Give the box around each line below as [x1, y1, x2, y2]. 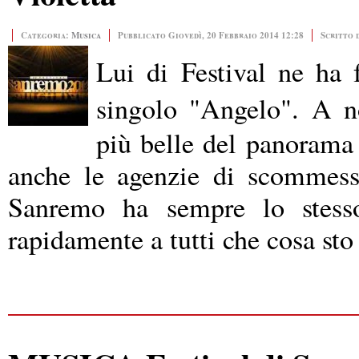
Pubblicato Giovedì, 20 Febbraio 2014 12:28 [118, 28, 304, 42]
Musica [71, 28, 101, 42]
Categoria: [21, 28, 71, 42]
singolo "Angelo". [96, 89, 313, 127]
